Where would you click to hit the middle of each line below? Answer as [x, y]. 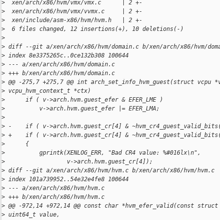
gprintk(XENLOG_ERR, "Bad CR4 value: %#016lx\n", [103, 153]
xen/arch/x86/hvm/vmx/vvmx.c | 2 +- [74, 12]
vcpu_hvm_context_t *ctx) [48, 91]
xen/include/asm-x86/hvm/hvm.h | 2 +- [74, 20]
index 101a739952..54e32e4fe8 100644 [67, 179]
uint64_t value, [32, 215]
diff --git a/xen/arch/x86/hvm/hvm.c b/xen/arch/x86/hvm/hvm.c [110, 171]
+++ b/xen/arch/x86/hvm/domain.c [60, 73]
